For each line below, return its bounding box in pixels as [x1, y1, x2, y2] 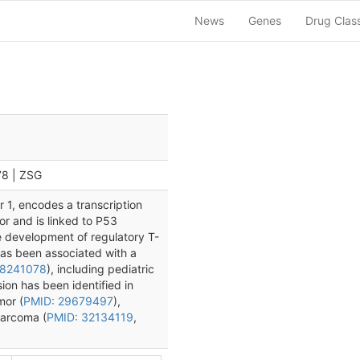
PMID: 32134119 [47, 310, 133, 324]
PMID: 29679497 [23, 294, 113, 308]
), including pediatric [47, 262, 154, 276]
